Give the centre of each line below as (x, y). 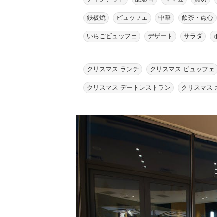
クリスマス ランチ (113, 69)
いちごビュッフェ (112, 36)
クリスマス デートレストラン (129, 87)
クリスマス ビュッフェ (182, 69)
